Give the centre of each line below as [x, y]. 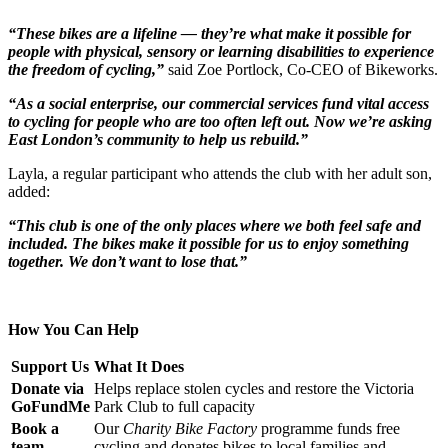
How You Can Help [73, 329]
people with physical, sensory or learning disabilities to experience [221, 51]
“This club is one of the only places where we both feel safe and [214, 225]
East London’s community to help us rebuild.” [158, 139]
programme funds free [328, 428]
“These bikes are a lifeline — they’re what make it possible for [209, 33]
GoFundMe [50, 406]
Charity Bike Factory [190, 428]
